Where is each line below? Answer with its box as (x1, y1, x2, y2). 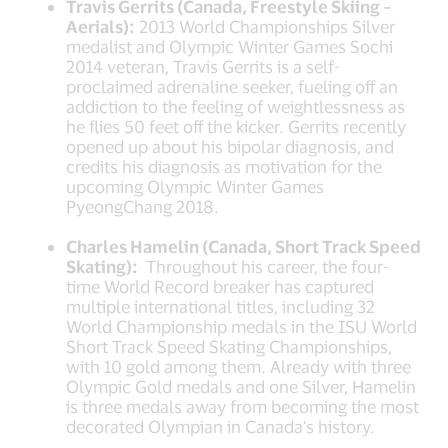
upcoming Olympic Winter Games (66, 175, 325, 196)
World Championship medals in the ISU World (66, 315, 418, 336)
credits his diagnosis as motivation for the (66, 155, 383, 176)
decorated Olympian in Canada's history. (66, 415, 376, 436)
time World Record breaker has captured (66, 275, 375, 296)
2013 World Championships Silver (135, 15, 396, 36)
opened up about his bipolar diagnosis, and (66, 135, 395, 156)
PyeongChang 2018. (66, 195, 220, 216)
